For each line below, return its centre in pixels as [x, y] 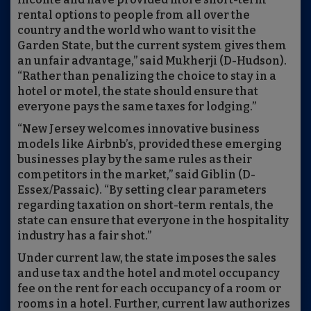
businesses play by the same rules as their [135, 159]
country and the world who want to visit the [137, 30]
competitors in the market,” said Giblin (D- [136, 175]
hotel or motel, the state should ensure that [138, 91]
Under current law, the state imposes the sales [147, 258]
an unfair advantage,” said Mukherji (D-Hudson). [152, 61]
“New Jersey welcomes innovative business [138, 129]
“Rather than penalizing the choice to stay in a [147, 76]
